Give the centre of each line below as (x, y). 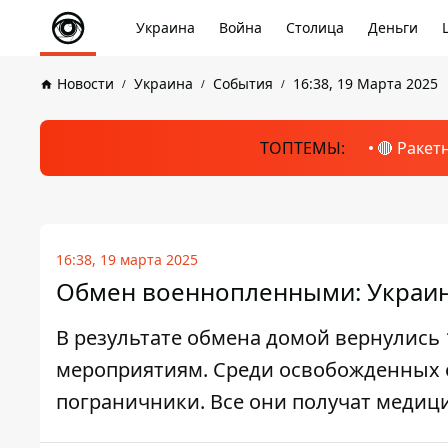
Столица (315, 27)
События (243, 83)
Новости (85, 83)
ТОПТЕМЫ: (302, 148)
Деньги (393, 27)
